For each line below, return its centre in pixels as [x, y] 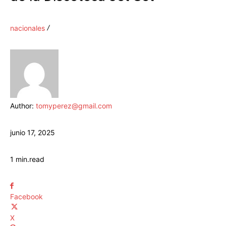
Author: [23, 106]
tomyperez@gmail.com [74, 106]
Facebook [26, 197]
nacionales [27, 28]
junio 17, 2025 [33, 133]
